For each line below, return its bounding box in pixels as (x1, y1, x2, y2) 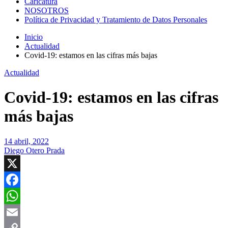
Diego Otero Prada (4, 146, 65, 155)
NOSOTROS (24, 6, 69, 15)
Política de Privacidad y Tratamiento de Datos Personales (24, 15, 207, 24)
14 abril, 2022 (4, 136, 49, 146)
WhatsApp (4, 207, 39, 216)
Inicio (24, 33, 43, 41)
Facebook (4, 191, 36, 200)
